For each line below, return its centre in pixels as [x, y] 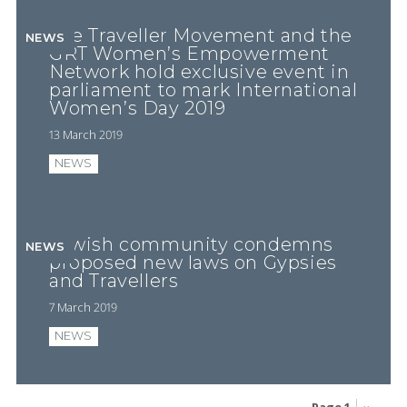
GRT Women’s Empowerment [189, 54]
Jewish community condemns [191, 244]
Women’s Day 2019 [137, 108]
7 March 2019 [83, 307]
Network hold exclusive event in [199, 72]
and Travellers [114, 281]
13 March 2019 [85, 134]
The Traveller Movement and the [200, 35]
